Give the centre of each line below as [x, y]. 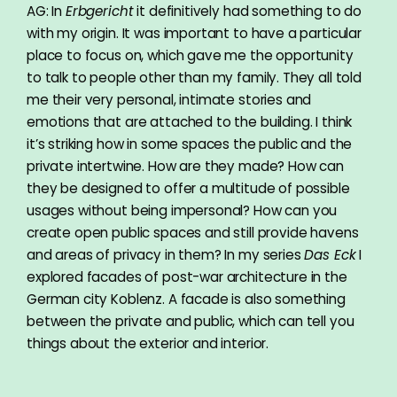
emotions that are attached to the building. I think [190, 122]
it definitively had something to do [247, 12]
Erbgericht [99, 12]
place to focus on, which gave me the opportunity [190, 56]
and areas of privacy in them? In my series [166, 255]
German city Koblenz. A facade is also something [186, 300]
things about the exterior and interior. [148, 344]
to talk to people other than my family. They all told [194, 78]
